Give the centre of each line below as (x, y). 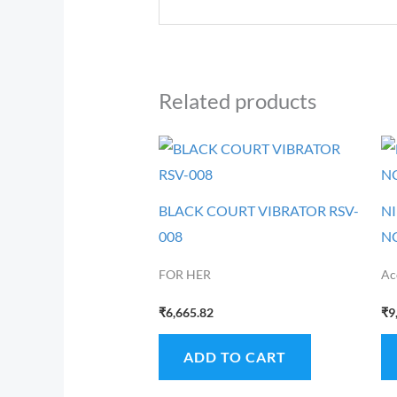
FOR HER (184, 275)
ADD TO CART (234, 357)
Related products (237, 100)
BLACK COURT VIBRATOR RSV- (258, 211)
